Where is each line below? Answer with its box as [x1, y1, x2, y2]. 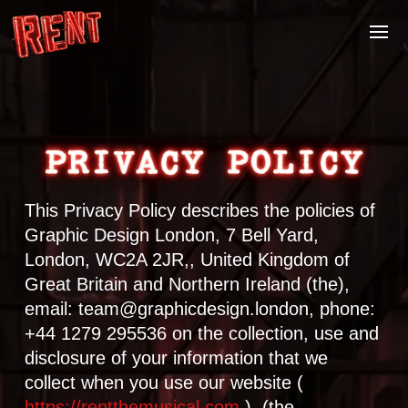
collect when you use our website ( [24, 372, 303, 393]
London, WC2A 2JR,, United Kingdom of [24, 250, 350, 270]
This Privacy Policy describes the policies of [24, 200, 375, 220]
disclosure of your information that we [24, 348, 328, 368]
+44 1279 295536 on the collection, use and [24, 323, 379, 343]
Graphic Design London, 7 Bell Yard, [24, 225, 319, 245]
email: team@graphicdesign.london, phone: [24, 299, 375, 319]
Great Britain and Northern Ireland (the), [24, 274, 350, 294]
